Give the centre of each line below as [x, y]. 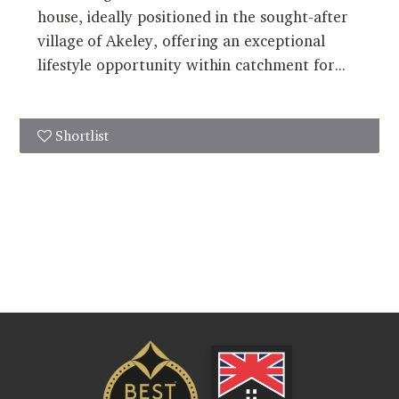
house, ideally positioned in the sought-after [192, 16]
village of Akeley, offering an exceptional [181, 40]
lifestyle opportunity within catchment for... [191, 64]
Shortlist [82, 135]
